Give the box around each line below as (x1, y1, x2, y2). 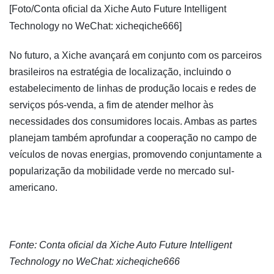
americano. (9, 182, 57, 193)
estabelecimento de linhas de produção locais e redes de (9, 83, 256, 94)
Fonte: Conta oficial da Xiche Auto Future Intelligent (9, 240, 232, 251)
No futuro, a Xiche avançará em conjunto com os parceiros (9, 50, 262, 61)
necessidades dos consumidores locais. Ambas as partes (9, 116, 257, 127)
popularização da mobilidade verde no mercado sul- (9, 166, 234, 177)
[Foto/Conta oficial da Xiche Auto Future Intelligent (9, 4, 226, 15)
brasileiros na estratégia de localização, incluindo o (9, 67, 231, 78)
